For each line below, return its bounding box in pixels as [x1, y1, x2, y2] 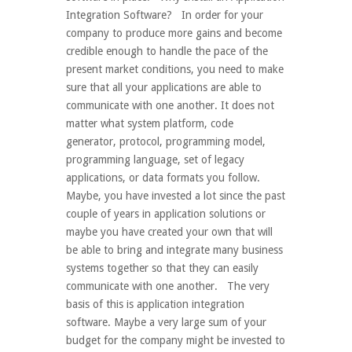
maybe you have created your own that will [66, 225, 273, 238]
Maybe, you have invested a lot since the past [66, 189, 285, 202]
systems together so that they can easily [66, 262, 258, 274]
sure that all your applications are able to [66, 81, 262, 93]
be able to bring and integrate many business [66, 244, 283, 256]
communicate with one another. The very [66, 280, 269, 292]
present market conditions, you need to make [66, 63, 284, 75]
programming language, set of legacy [66, 153, 244, 166]
